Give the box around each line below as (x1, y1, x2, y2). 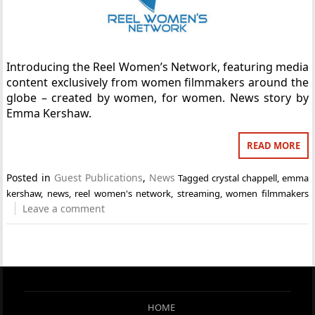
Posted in (6, 171, 54, 184)
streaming (176, 187, 220, 200)
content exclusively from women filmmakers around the (6, 75, 309, 90)
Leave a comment (22, 202, 105, 215)
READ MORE (246, 139, 300, 152)
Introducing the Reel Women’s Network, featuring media (6, 59, 309, 75)
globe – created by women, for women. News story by (6, 90, 309, 105)
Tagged (178, 172, 212, 184)
